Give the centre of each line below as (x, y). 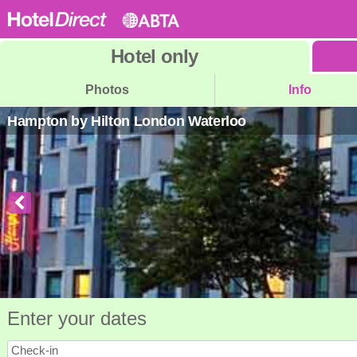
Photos (107, 90)
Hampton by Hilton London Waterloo (127, 121)
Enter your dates (77, 318)
